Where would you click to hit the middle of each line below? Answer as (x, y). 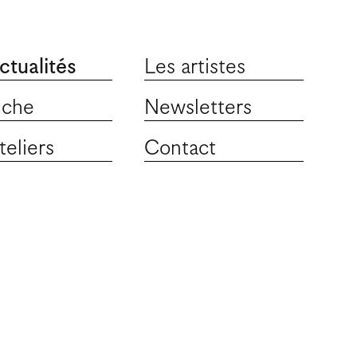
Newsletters (198, 108)
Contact (180, 149)
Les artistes (194, 67)
